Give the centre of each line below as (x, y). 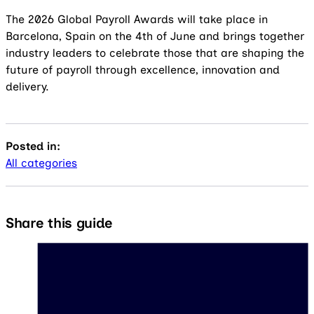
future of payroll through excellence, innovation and (143, 70)
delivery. (27, 87)
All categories (41, 163)
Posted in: (33, 146)
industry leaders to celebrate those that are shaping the (155, 53)
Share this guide (60, 223)
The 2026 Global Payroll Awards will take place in (137, 19)
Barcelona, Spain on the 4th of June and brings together (155, 36)
